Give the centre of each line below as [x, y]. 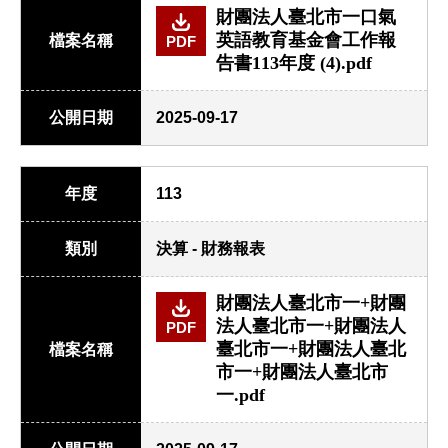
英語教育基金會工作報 [306, 40]
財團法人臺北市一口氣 [306, 17]
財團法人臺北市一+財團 [311, 303]
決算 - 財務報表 [210, 248]
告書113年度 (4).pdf [294, 63]
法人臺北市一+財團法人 [311, 326]
